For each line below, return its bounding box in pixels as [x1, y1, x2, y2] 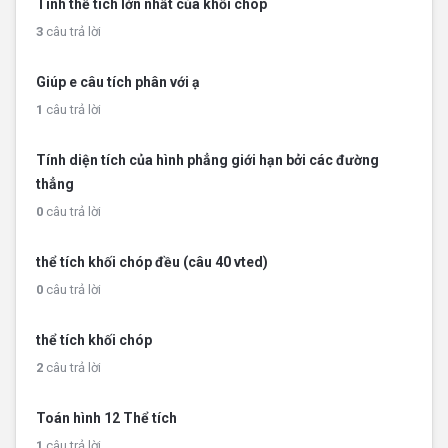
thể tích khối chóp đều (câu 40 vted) [36, 254, 268, 270]
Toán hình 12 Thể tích [36, 410, 177, 426]
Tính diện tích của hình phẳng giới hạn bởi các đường [36, 152, 379, 168]
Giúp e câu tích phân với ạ [36, 74, 200, 90]
